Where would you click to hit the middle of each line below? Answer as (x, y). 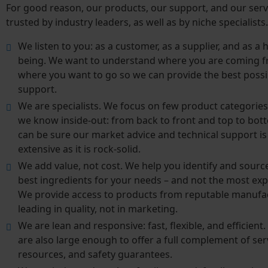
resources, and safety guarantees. (95, 255)
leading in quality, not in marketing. (98, 209)
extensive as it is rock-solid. (79, 149)
